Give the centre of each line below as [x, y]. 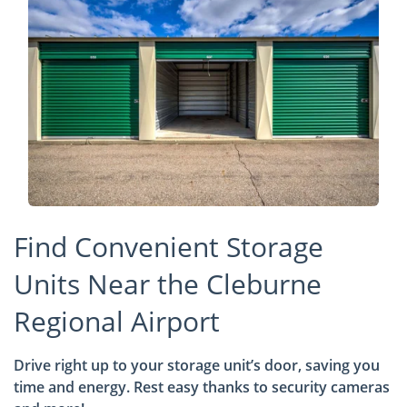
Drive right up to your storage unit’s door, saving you [197, 365]
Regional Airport [117, 321]
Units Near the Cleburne [168, 283]
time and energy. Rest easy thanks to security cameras [202, 387]
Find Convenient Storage [169, 246]
